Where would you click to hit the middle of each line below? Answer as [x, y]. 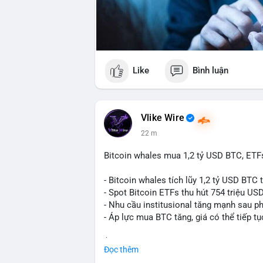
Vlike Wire [163, 118]
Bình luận [210, 71]
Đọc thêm [121, 249]
